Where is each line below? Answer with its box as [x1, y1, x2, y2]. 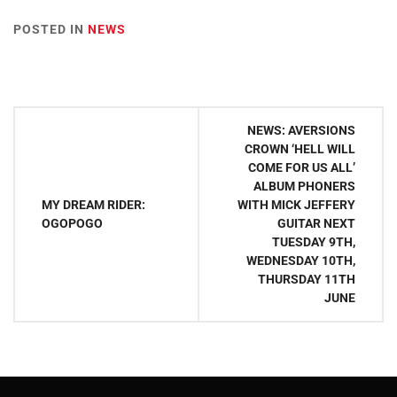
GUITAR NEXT [277, 216, 355, 230]
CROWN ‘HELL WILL [245, 142, 355, 156]
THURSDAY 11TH [258, 272, 355, 286]
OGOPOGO [42, 216, 103, 230]
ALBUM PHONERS [253, 179, 355, 193]
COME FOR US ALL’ [248, 160, 355, 175]
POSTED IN [13, 22, 88, 36]
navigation [12, 137, 93, 169]
